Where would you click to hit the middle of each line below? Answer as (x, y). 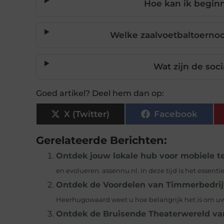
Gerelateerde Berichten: (101, 140)
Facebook (175, 114)
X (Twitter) (87, 114)
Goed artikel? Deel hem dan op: (100, 93)
